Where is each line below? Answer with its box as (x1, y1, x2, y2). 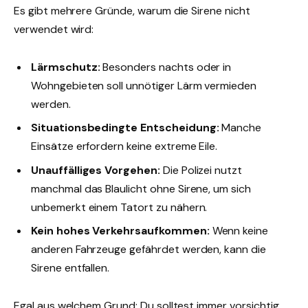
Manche (219, 120, 262, 135)
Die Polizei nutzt (159, 162, 243, 177)
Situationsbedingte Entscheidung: (31, 120, 219, 135)
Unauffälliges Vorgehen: (31, 162, 160, 177)
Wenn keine (209, 223, 269, 238)
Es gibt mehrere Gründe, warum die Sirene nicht (14, 3, 250, 19)
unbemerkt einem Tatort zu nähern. (31, 199, 208, 214)
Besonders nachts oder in (100, 60, 232, 75)
